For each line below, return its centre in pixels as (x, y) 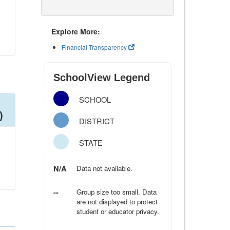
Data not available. (105, 168)
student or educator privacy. (118, 211)
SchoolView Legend (102, 78)
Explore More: (76, 31)
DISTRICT (97, 121)
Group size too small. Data (117, 192)
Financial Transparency (94, 47)
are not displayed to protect (117, 202)
